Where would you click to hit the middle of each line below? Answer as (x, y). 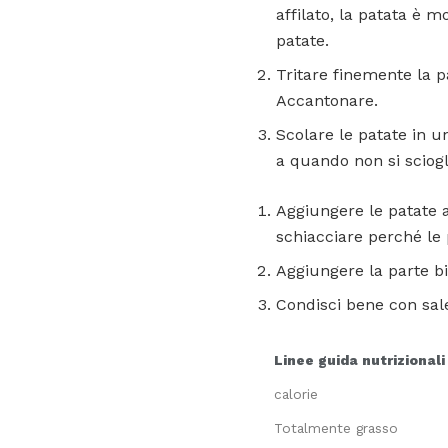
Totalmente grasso (336, 428)
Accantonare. (327, 101)
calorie (296, 394)
